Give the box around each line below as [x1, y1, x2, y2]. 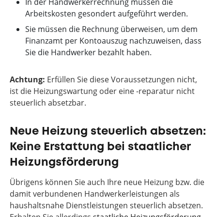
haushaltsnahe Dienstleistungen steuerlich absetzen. [10, 200, 203, 211]
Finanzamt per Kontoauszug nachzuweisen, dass [25, 35, 201, 46]
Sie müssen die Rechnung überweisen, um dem [25, 24, 198, 34]
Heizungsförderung [10, 157, 119, 168]
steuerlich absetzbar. [10, 97, 86, 108]
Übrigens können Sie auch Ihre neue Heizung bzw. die [10, 177, 204, 187]
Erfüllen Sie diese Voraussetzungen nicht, [45, 74, 197, 85]
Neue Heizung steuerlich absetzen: [10, 126, 206, 137]
